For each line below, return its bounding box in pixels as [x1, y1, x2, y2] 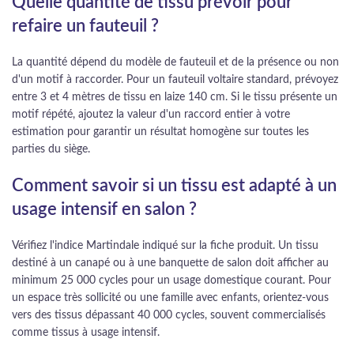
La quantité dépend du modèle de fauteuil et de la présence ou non [12, 57, 339, 68]
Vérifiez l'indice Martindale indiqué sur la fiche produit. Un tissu [12, 240, 318, 251]
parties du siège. [12, 144, 90, 155]
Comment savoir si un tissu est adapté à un [12, 177, 337, 194]
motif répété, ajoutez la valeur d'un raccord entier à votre [12, 109, 290, 120]
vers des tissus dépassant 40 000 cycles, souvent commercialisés [12, 310, 326, 321]
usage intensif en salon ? [12, 201, 197, 218]
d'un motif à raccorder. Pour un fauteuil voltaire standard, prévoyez [12, 74, 338, 85]
